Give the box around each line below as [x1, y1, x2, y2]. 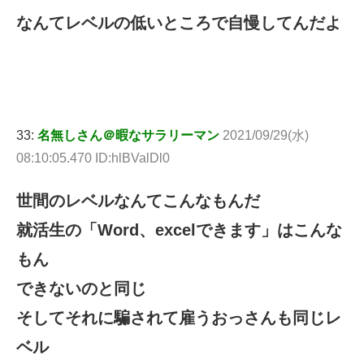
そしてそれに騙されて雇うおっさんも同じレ [16, 308, 341, 327]
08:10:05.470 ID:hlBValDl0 [16, 150, 170, 165]
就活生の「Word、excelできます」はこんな [16, 220, 342, 239]
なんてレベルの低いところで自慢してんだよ [16, 14, 341, 32]
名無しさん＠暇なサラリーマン [37, 128, 219, 142]
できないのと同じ [16, 279, 146, 297]
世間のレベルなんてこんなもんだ [16, 191, 260, 210]
